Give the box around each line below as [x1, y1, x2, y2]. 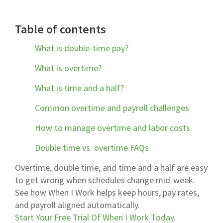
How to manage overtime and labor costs [35, 122, 190, 134]
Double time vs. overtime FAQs [35, 142, 149, 154]
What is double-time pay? [35, 42, 128, 54]
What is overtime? [35, 62, 102, 74]
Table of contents [15, 21, 106, 37]
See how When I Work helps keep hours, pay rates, [15, 187, 199, 199]
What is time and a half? [35, 82, 124, 94]
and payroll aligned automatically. [15, 199, 140, 211]
